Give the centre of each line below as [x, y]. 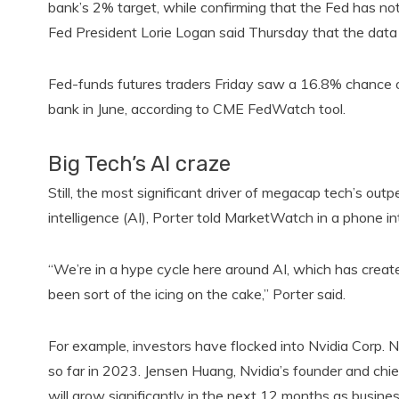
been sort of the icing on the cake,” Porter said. [198, 294]
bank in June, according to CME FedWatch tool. [198, 109]
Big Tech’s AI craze [139, 164]
